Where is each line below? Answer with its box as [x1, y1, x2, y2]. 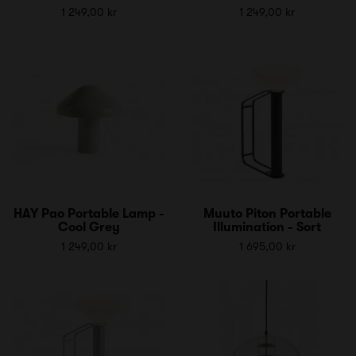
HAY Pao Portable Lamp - [14, 206, 164, 221]
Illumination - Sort [213, 219, 321, 234]
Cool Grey [58, 219, 120, 234]
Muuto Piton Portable [203, 206, 331, 221]
